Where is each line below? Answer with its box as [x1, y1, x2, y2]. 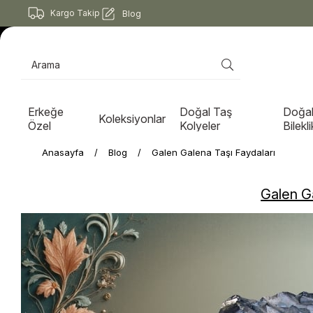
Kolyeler [180, 118, 221, 133]
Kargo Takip [50, 8, 100, 18]
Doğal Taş [180, 104, 233, 119]
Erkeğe [28, 104, 64, 119]
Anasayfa [42, 147, 84, 158]
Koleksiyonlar [99, 111, 166, 126]
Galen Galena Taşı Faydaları [152, 147, 275, 158]
